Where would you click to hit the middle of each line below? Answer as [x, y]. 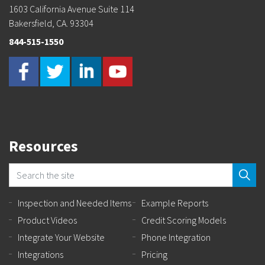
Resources [43, 146]
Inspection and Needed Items [75, 203]
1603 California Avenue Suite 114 [72, 9]
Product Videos [47, 220]
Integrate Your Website [61, 237]
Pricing [154, 254]
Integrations [41, 254]
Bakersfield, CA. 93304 [51, 23]
